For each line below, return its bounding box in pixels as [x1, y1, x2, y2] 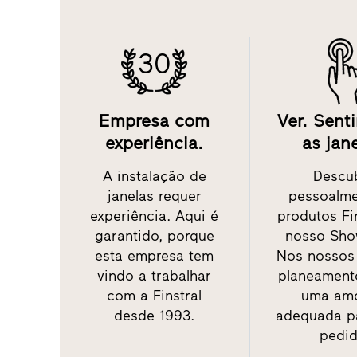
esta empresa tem [95, 247, 214, 265]
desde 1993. [114, 307, 195, 325]
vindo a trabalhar [97, 267, 212, 285]
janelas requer [107, 187, 202, 206]
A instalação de [102, 167, 206, 186]
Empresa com [99, 110, 210, 132]
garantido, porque [94, 227, 214, 245]
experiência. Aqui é [90, 207, 219, 226]
